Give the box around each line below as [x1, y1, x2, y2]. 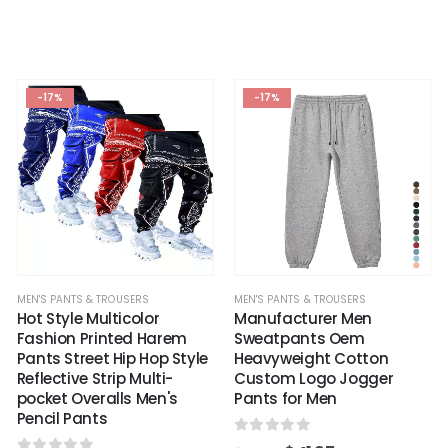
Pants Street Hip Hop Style [16, 347, 208, 369]
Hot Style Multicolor [16, 307, 160, 329]
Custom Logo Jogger [233, 367, 394, 389]
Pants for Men [233, 387, 338, 409]
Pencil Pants [16, 407, 108, 429]
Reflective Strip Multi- [16, 367, 174, 389]
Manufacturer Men [233, 307, 372, 329]
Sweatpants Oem [233, 327, 365, 349]
